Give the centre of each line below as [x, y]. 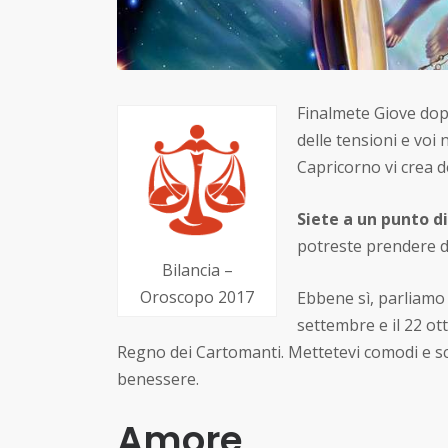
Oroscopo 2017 [197, 296]
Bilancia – [197, 269]
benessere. [158, 379]
